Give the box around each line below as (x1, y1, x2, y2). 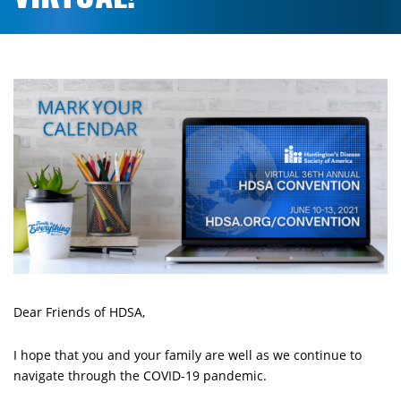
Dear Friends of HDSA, (13, 303, 145, 321)
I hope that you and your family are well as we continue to (13, 346, 362, 364)
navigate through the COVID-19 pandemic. (13, 367, 267, 385)
